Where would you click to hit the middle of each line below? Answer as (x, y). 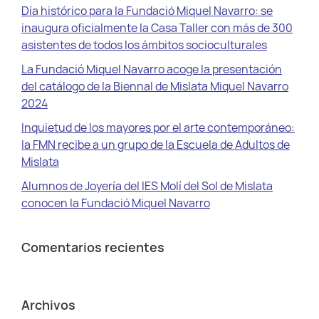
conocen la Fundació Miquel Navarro (116, 203)
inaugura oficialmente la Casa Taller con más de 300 (157, 27)
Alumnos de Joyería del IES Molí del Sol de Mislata (147, 185)
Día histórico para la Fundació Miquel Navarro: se (147, 10)
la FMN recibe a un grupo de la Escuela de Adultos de (156, 144)
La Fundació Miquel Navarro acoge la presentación (152, 69)
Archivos (48, 304)
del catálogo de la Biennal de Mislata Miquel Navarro (155, 86)
